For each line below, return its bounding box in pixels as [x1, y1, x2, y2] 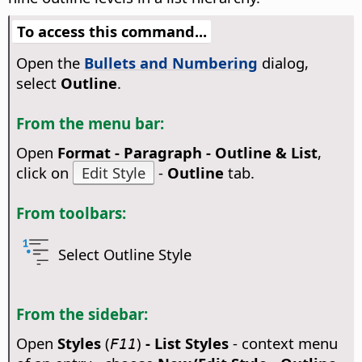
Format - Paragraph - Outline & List [57, 141, 318, 162]
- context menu [228, 332, 338, 353]
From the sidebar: [15, 303, 148, 324]
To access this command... [16, 21, 207, 42]
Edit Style [81, 162, 145, 183]
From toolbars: [15, 202, 126, 223]
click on [15, 162, 73, 183]
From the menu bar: [15, 113, 164, 134]
